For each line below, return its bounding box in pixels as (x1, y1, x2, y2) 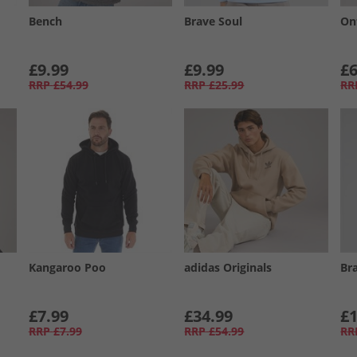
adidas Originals (184, 259, 273, 275)
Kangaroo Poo (28, 259, 106, 275)
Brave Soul (184, 13, 243, 29)
